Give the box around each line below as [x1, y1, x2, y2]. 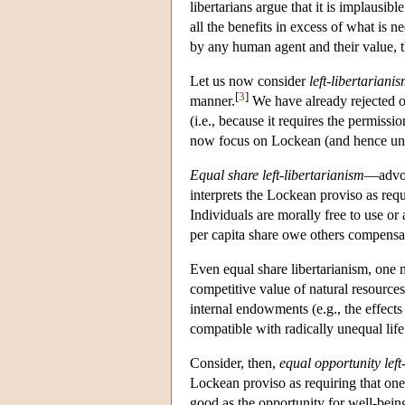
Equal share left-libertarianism [190, 166, 364, 183]
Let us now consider [190, 72, 309, 89]
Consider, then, [190, 354, 279, 371]
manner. [190, 92, 235, 108]
